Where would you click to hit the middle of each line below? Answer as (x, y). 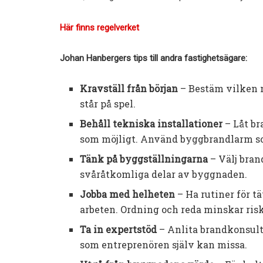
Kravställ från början (129, 88)
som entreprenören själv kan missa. (164, 245)
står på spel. (108, 104)
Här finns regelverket (100, 27)
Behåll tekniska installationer (151, 124)
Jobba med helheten (128, 194)
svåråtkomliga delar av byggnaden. (164, 174)
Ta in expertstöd (119, 229)
